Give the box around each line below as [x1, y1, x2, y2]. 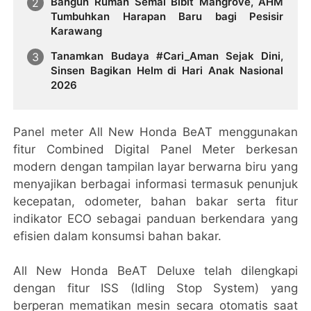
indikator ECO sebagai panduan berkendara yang [13, 211, 298, 226]
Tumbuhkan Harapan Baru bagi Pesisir [51, 9, 284, 23]
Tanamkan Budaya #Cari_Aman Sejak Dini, [51, 49, 284, 62]
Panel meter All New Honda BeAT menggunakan [13, 124, 298, 139]
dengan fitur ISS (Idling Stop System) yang [13, 280, 298, 295]
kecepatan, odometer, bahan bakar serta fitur [13, 194, 298, 208]
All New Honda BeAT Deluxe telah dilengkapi [13, 263, 298, 278]
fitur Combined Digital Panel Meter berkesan [13, 142, 298, 156]
